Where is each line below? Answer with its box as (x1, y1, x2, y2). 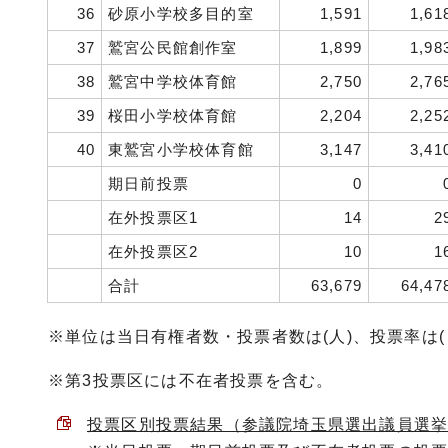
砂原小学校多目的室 (108, 5, 254, 22)
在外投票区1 (108, 209, 199, 226)
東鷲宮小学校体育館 (108, 141, 254, 158)
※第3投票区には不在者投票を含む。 (48, 372, 334, 389)
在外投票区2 (108, 243, 199, 260)
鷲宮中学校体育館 (108, 73, 238, 90)
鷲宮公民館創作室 (108, 39, 238, 56)
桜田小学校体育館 (108, 107, 238, 124)
